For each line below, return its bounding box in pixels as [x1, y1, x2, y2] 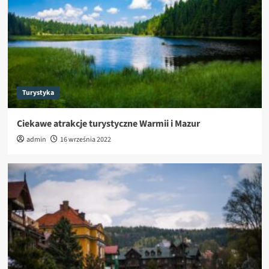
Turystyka [22, 87, 54, 98]
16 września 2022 [59, 134, 111, 145]
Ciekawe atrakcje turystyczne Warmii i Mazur [16, 116, 200, 130]
